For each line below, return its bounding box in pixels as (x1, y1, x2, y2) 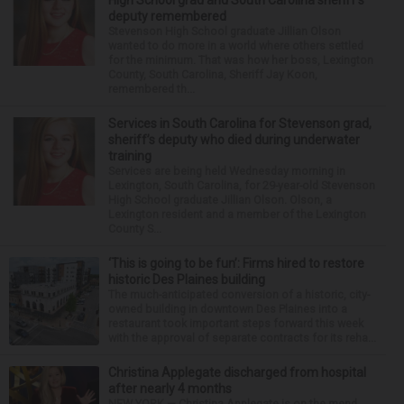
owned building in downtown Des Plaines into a (108, 301, 347, 316)
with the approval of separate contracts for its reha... (108, 330, 376, 344)
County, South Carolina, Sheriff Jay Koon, (108, 67, 317, 81)
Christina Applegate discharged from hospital (108, 364, 366, 380)
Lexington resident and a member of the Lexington (108, 207, 366, 221)
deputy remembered (108, 8, 226, 23)
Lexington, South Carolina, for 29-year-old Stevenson (108, 178, 375, 192)
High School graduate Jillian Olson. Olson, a (108, 192, 332, 207)
